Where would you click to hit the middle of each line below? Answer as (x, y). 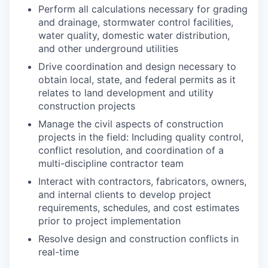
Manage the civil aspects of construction (131, 124)
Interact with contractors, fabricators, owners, (142, 182)
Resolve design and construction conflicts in (138, 239)
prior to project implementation (109, 221)
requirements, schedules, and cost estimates (139, 208)
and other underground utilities (108, 49)
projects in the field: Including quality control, (141, 137)
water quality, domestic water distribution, (134, 36)
